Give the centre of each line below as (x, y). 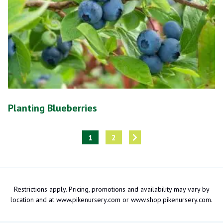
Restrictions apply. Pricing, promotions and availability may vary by (111, 189)
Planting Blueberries (53, 108)
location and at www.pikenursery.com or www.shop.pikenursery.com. (111, 199)
